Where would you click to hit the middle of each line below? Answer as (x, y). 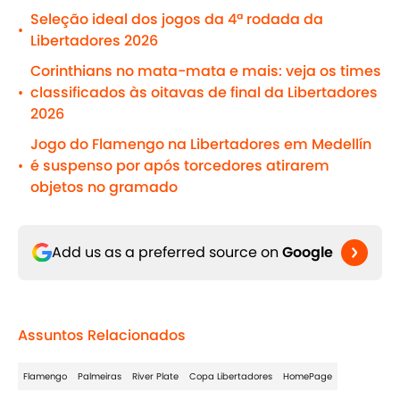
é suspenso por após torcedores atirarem (180, 166)
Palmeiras (100, 377)
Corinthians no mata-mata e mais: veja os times (206, 71)
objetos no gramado (104, 187)
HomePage (308, 377)
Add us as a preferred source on (167, 253)
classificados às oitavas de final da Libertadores (204, 93)
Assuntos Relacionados (102, 336)
